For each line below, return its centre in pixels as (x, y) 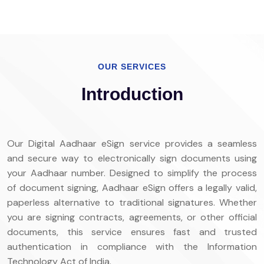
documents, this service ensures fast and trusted (132, 232)
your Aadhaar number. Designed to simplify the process (132, 173)
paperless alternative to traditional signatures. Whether (132, 202)
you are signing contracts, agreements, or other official (132, 217)
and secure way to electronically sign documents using (132, 158)
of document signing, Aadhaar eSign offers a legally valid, (132, 188)
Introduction (132, 94)
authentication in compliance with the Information (132, 247)
